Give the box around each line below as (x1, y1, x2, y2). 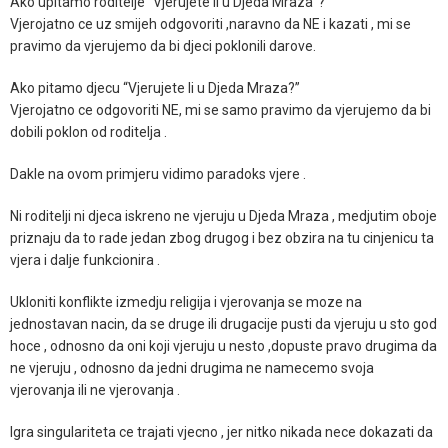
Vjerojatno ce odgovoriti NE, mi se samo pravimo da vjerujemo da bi (10, 101, 431, 118)
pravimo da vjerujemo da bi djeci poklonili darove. (10, 37, 316, 54)
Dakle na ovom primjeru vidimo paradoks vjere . (10, 165, 306, 182)
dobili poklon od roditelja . (10, 123, 167, 140)
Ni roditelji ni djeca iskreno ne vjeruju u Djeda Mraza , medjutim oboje (10, 207, 437, 224)
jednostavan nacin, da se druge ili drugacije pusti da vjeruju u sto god (10, 315, 437, 332)
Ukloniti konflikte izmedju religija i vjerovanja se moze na (10, 293, 362, 310)
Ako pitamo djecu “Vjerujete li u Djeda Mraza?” (10, 79, 300, 96)
